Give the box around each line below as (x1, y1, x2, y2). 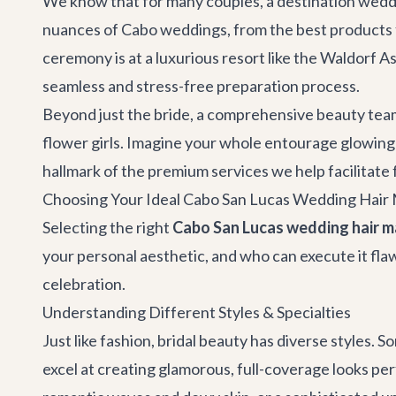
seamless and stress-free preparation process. (42, 76, 360, 95)
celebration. (42, 274, 126, 293)
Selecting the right (42, 217, 172, 237)
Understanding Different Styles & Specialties (42, 302, 351, 322)
